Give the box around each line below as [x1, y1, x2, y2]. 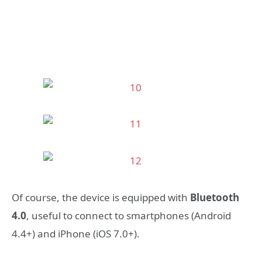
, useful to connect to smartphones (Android [26, 208, 231, 222]
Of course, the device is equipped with [12, 190, 190, 204]
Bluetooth [190, 190, 239, 204]
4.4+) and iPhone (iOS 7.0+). [12, 226, 140, 240]
